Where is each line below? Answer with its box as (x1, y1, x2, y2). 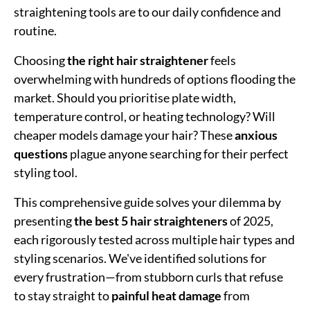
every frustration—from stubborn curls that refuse (14, 268, 283, 284)
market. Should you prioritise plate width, (14, 89, 236, 105)
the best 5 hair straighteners (74, 212, 228, 228)
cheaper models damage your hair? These (14, 127, 235, 143)
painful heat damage (111, 287, 221, 303)
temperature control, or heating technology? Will (14, 108, 275, 124)
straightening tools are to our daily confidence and (14, 3, 281, 19)
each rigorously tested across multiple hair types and (14, 231, 295, 247)
